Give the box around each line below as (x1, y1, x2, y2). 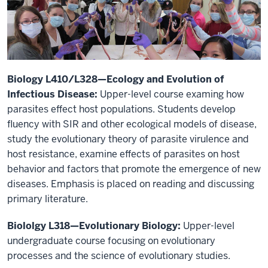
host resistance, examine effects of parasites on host (7, 147, 240, 160)
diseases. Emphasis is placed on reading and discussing (7, 177, 254, 190)
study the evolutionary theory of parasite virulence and (7, 132, 249, 145)
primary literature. (7, 192, 88, 205)
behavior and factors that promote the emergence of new (7, 162, 261, 175)
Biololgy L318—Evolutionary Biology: (7, 219, 181, 232)
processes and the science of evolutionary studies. (7, 249, 230, 262)
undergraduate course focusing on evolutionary (7, 234, 215, 247)
